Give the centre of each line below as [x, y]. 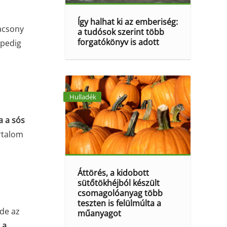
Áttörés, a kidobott [113, 173]
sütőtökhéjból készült [119, 183]
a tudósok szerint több [121, 32]
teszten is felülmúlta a [120, 203]
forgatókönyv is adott [119, 42]
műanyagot [100, 213]
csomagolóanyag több [120, 193]
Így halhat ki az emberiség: [128, 22]
